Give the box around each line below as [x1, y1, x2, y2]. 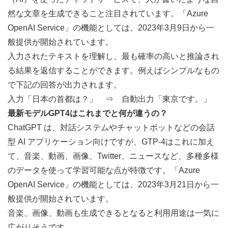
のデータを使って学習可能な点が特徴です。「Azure [8, 165, 200, 175]
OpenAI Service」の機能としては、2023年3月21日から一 [8, 180, 219, 189]
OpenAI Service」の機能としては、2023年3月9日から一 [8, 23, 214, 32]
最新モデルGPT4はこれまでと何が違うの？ [8, 108, 167, 118]
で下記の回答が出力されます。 [8, 80, 122, 89]
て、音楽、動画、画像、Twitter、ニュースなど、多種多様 [8, 151, 219, 160]
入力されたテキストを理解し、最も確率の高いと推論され [8, 51, 219, 61]
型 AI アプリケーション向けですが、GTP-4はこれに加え [8, 137, 214, 146]
